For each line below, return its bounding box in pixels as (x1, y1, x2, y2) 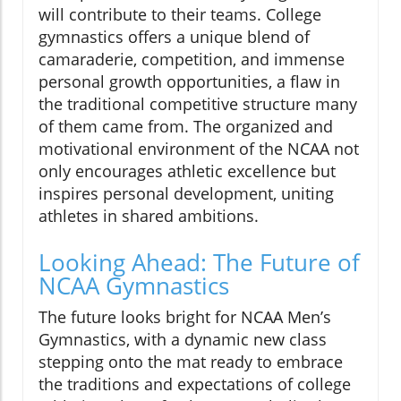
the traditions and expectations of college (38, 373, 351, 396)
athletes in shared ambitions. (38, 205, 259, 227)
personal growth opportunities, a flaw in (38, 71, 340, 93)
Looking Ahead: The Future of (38, 246, 360, 279)
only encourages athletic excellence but (38, 160, 336, 183)
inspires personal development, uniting (38, 183, 334, 205)
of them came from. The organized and (38, 115, 333, 138)
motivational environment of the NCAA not (38, 138, 359, 160)
